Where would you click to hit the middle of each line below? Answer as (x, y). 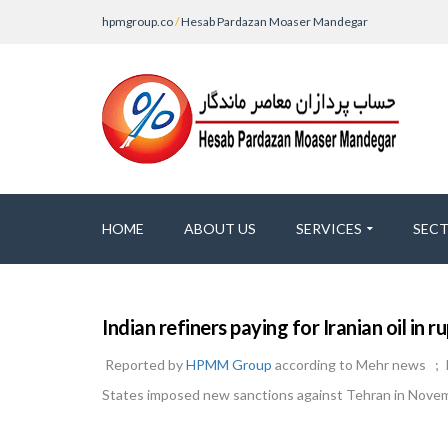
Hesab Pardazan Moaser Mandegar (274, 21)
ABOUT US (220, 228)
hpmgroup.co (137, 21)
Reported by (144, 364)
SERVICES (329, 228)
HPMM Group (229, 364)
